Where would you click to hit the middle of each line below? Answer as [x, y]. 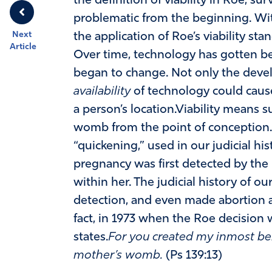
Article [23, 47]
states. [90, 237]
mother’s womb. [118, 255]
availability [102, 91]
